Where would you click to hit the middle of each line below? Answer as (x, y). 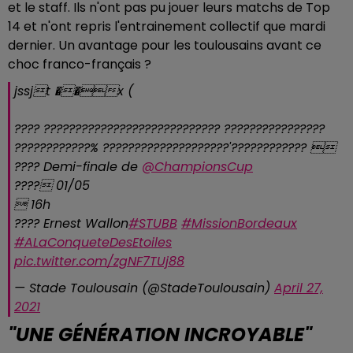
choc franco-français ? (81, 65)
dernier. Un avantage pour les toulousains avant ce (165, 46)
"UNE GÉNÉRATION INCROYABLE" (160, 335)
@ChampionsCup (197, 167)
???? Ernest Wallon (71, 224)
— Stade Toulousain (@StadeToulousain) (144, 288)
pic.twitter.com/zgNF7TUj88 (99, 262)
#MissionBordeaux (239, 224)
